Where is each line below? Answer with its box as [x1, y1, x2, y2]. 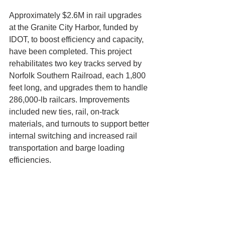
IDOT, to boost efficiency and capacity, [9, 35, 146, 44]
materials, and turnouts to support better [9, 120, 151, 129]
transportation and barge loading [9, 144, 127, 153]
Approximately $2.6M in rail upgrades [9, 11, 144, 20]
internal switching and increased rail [9, 132, 139, 141]
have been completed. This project [9, 47, 134, 56]
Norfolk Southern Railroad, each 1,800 [9, 71, 148, 80]
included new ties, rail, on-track [9, 107, 121, 117]
